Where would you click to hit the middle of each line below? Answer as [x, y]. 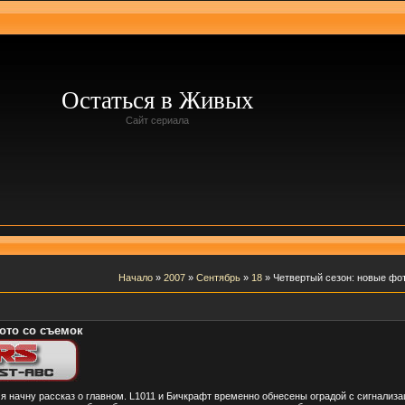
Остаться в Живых [157, 100]
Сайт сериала [157, 120]
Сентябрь [218, 277]
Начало [135, 277]
